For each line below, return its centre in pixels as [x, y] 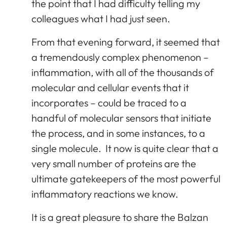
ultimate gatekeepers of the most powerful [126, 178]
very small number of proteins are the [114, 163]
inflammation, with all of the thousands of [123, 72]
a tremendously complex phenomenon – [120, 57]
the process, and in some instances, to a [118, 133]
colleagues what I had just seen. [101, 18]
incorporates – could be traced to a [109, 102]
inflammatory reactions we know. [105, 194]
